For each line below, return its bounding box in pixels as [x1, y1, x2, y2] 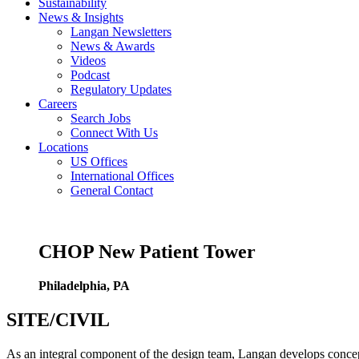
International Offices [71, 169, 174, 183]
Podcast [71, 68, 110, 82]
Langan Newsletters [71, 25, 171, 38]
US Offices [71, 155, 127, 168]
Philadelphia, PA [38, 278, 130, 292]
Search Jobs [71, 111, 131, 125]
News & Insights [38, 10, 123, 24]
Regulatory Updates [71, 83, 171, 96]
